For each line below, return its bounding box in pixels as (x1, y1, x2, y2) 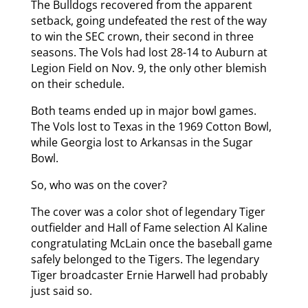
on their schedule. (30, 76, 124, 91)
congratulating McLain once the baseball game (30, 235, 272, 251)
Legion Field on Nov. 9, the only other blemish (30, 60, 267, 76)
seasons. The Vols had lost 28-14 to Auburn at (30, 44, 267, 60)
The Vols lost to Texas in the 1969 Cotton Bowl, (30, 118, 272, 134)
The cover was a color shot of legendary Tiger (30, 203, 265, 219)
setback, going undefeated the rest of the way (30, 12, 267, 28)
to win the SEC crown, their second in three (30, 28, 254, 44)
